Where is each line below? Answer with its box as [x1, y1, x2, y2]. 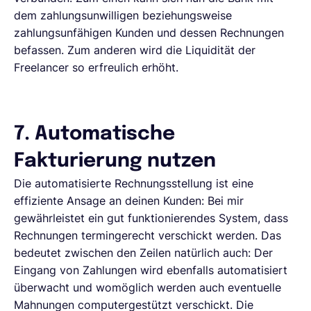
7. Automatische [14, 124, 175, 144]
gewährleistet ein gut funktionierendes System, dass [14, 210, 288, 225]
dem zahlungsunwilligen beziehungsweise [14, 8, 232, 22]
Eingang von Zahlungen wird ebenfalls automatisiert [14, 262, 287, 277]
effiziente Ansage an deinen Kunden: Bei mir [14, 193, 244, 208]
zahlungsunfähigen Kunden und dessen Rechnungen [14, 25, 284, 40]
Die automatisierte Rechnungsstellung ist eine [14, 176, 253, 190]
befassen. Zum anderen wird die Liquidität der [14, 42, 255, 57]
